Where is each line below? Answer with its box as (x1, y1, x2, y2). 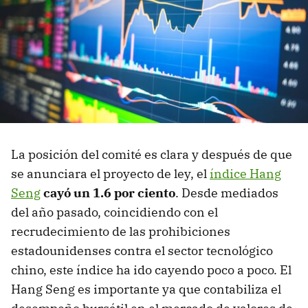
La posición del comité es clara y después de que (11, 146, 292, 163)
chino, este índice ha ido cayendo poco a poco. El (11, 262, 291, 278)
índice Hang (210, 166, 281, 182)
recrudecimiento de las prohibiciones (11, 223, 230, 240)
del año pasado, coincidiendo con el (11, 204, 218, 221)
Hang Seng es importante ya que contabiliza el (11, 281, 281, 298)
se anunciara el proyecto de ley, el (11, 166, 210, 182)
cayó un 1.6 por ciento (43, 185, 175, 201)
